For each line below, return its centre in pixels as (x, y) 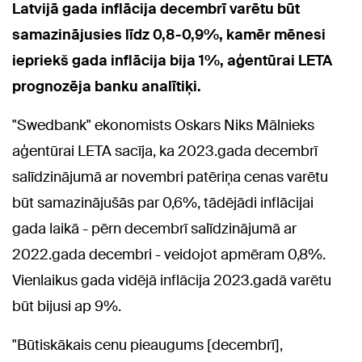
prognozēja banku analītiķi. (107, 86)
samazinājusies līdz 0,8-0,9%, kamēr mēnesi (169, 34)
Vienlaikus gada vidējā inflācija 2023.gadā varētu (172, 280)
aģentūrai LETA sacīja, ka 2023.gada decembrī (165, 151)
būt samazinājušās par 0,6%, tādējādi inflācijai (163, 202)
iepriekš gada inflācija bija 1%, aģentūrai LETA (172, 60)
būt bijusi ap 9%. (67, 306)
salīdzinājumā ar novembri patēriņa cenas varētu (170, 177)
